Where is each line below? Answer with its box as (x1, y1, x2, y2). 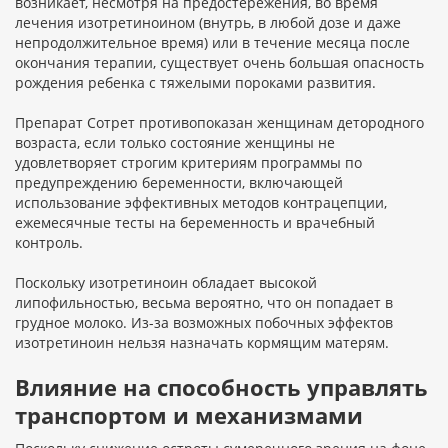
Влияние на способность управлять (15, 372, 428, 403)
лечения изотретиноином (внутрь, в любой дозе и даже (15, 13, 401, 33)
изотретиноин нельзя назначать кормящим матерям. (15, 333, 389, 353)
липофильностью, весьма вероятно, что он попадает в (15, 293, 393, 313)
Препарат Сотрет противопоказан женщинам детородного (15, 113, 424, 133)
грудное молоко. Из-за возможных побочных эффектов (15, 313, 393, 333)
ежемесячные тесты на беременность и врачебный (15, 213, 375, 233)
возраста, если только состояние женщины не (15, 133, 335, 153)
